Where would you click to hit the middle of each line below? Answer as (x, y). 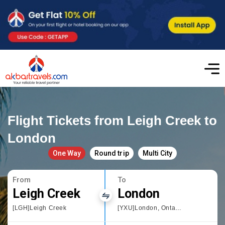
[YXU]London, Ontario (179, 208)
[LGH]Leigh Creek (40, 208)
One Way (67, 153)
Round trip (112, 153)
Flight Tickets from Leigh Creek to (113, 120)
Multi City (157, 153)
